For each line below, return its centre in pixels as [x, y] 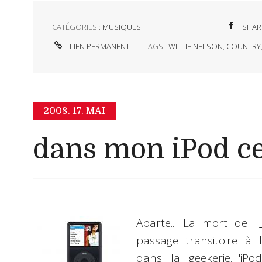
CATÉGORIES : [77, 27]
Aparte [153, 223]
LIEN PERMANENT [99, 46]
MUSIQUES [121, 27]
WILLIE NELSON [196, 46]
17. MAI [89, 111]
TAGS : [156, 46]
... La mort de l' [215, 223]
